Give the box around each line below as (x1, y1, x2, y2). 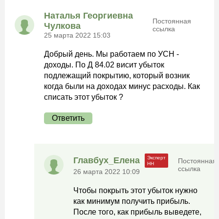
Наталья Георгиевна (44, 11, 133, 21)
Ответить (52, 114, 85, 122)
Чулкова (44, 21, 81, 31)
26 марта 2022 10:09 (73, 168, 140, 175)
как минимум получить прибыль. (73, 197, 190, 205)
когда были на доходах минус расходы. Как (44, 82, 200, 90)
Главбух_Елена (73, 155, 140, 165)
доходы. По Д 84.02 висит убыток (44, 61, 164, 69)
